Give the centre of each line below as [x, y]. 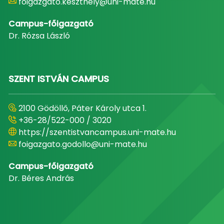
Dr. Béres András [41, 178]
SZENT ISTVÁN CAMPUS [58, 79]
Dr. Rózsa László [39, 36]
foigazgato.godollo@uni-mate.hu [82, 144]
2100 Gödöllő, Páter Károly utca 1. [82, 108]
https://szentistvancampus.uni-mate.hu [97, 132]
